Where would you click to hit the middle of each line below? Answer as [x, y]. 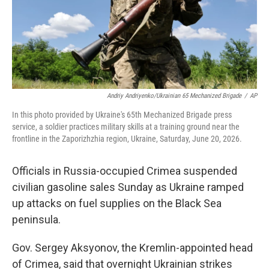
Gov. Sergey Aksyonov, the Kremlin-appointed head [132, 248]
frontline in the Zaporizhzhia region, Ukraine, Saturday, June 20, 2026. [127, 139]
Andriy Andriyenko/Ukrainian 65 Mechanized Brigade [174, 96]
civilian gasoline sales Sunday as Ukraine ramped [128, 187]
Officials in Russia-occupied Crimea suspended [125, 171]
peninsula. [36, 219]
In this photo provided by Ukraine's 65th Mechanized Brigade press [122, 115]
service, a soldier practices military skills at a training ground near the [126, 127]
